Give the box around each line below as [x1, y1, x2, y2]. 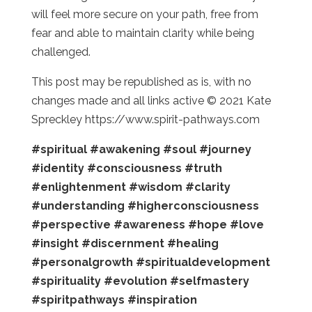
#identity [31, 161, 84, 175]
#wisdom [128, 180, 182, 194]
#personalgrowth [31, 255, 133, 269]
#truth [184, 161, 222, 175]
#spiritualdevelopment [135, 255, 270, 269]
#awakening [89, 142, 160, 156]
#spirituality [31, 274, 101, 288]
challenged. [31, 45, 91, 58]
